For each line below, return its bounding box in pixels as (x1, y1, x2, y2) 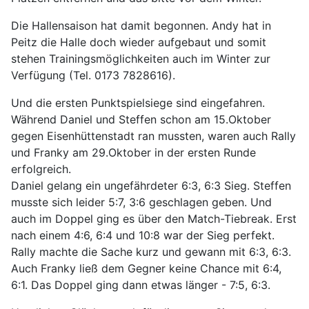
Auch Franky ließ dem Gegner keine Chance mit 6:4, (11, 261, 281, 275)
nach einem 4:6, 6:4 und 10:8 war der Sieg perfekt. (11, 228, 275, 242)
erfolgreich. (11, 161, 71, 176)
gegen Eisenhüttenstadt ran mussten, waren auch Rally (11, 128, 296, 143)
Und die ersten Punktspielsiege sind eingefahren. (11, 95, 265, 110)
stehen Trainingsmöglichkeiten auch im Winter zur (11, 51, 270, 66)
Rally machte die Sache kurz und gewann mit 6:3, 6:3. (11, 244, 291, 259)
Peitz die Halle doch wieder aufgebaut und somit (11, 34, 266, 49)
